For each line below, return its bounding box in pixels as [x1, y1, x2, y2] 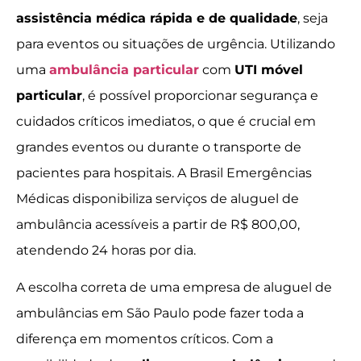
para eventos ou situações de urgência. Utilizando [16, 36, 335, 52]
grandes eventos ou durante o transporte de [16, 139, 301, 155]
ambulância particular [49, 62, 199, 77]
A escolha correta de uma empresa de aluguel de [16, 280, 332, 296]
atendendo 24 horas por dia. [16, 243, 196, 258]
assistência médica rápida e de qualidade [16, 10, 297, 26]
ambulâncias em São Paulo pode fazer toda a [16, 305, 304, 322]
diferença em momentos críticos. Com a [16, 331, 273, 347]
